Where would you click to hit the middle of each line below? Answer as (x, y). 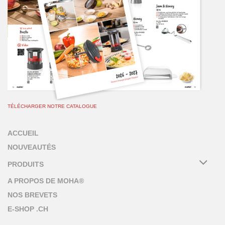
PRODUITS (26, 164)
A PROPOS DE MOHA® (46, 181)
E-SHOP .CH (28, 209)
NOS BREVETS (32, 195)
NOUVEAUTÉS (32, 147)
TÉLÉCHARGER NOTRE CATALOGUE (52, 106)
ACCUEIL (23, 133)
